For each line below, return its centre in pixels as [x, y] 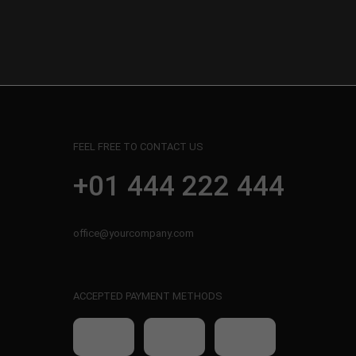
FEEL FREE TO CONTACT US [138, 146]
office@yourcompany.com [133, 233]
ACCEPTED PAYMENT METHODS [148, 296]
